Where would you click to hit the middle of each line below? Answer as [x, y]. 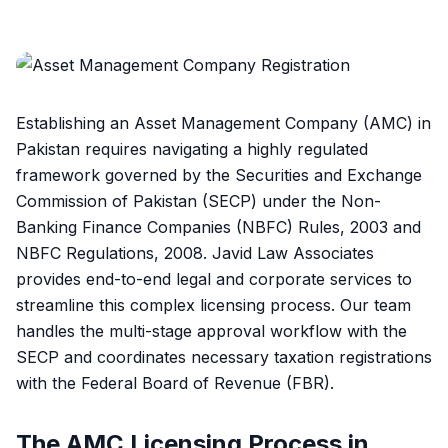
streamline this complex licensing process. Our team [213, 305]
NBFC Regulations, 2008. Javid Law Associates [195, 253]
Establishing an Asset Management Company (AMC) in [223, 123]
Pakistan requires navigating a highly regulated [192, 149]
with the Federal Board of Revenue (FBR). [175, 383]
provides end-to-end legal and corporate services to [214, 279]
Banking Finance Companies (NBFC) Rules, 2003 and [218, 227]
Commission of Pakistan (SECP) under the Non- [198, 201]
